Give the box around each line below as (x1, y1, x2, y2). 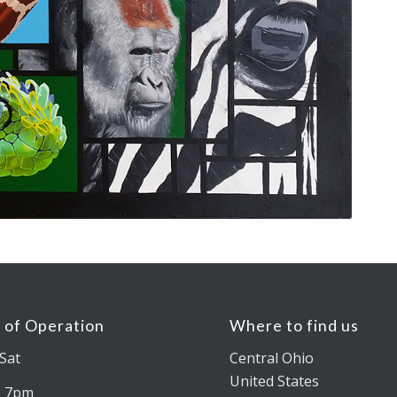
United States (230, 370, 320, 391)
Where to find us (230, 316, 360, 336)
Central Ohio (230, 347, 315, 368)
